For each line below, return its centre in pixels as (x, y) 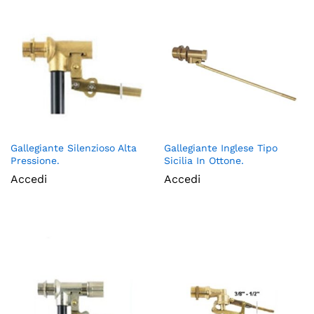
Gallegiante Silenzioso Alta (74, 148)
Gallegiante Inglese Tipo (221, 148)
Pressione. (35, 161)
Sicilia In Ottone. (204, 161)
